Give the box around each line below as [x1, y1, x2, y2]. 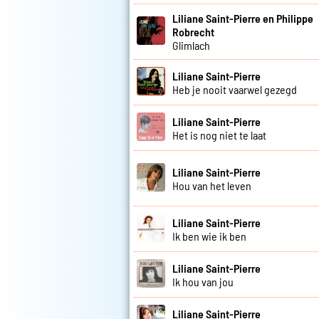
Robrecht [172, 25, 214, 39]
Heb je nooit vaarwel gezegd [172, 82, 297, 96]
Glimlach [172, 38, 210, 53]
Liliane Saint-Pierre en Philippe [172, 11, 313, 26]
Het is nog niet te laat [172, 127, 266, 142]
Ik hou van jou [172, 274, 234, 288]
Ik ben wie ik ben [172, 229, 246, 243]
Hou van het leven [172, 178, 251, 192]
